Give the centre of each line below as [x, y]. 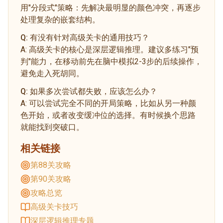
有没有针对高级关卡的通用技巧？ [90, 37]
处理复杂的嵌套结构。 [60, 19]
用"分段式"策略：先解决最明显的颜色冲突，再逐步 [111, 7]
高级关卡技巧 [54, 207]
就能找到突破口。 [52, 127]
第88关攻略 [51, 165]
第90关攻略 [51, 179]
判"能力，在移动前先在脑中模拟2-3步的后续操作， [111, 61]
